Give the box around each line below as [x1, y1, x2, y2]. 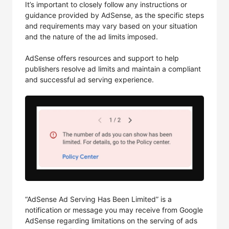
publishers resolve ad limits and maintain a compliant [25, 64, 201, 73]
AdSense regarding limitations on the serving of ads [25, 216, 197, 225]
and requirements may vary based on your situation [25, 21, 197, 30]
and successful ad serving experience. [25, 75, 154, 84]
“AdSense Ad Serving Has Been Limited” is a [25, 195, 172, 203]
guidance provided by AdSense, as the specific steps [25, 11, 204, 19]
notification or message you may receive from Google [25, 205, 203, 214]
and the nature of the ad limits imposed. [25, 32, 158, 41]
